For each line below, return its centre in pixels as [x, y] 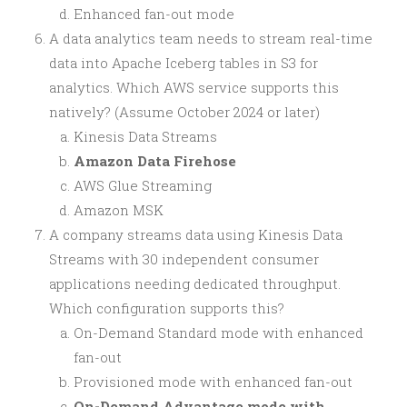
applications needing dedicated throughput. [195, 283]
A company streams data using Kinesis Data [196, 234]
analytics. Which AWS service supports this [194, 87]
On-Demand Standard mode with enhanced [218, 332]
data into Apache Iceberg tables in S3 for [184, 62]
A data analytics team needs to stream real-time [211, 38]
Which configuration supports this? [167, 308]
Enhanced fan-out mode [154, 13]
